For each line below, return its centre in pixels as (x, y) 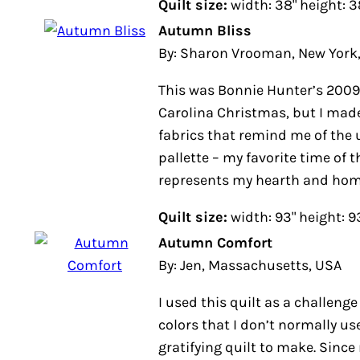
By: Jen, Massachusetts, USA (250, 265)
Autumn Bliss (205, 31)
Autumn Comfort (215, 243)
